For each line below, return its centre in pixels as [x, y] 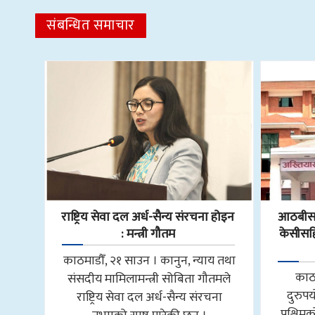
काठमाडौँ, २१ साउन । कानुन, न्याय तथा [149, 261]
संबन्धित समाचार [91, 26]
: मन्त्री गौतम [148, 234]
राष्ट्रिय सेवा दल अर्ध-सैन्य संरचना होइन [148, 218]
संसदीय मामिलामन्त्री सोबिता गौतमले [149, 279]
